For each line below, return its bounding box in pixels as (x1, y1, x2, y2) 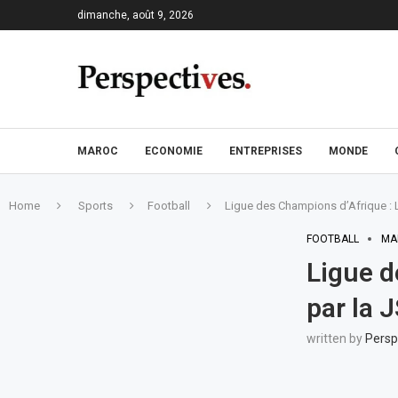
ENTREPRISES (229, 145, 302, 157)
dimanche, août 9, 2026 (77, 9, 194, 21)
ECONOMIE (145, 145, 203, 157)
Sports (78, 199, 113, 212)
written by (306, 331, 365, 346)
